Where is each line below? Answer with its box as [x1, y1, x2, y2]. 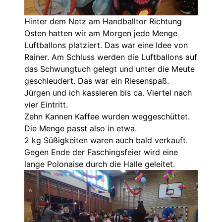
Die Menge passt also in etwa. [24, 123, 137, 134]
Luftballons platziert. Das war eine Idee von [24, 40, 188, 51]
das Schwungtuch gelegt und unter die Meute [24, 64, 195, 74]
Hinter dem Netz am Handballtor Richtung [24, 16, 182, 27]
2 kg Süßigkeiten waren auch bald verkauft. [24, 135, 188, 146]
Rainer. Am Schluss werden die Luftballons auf [24, 52, 197, 62]
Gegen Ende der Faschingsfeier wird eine [24, 147, 178, 158]
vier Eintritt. [24, 100, 68, 110]
